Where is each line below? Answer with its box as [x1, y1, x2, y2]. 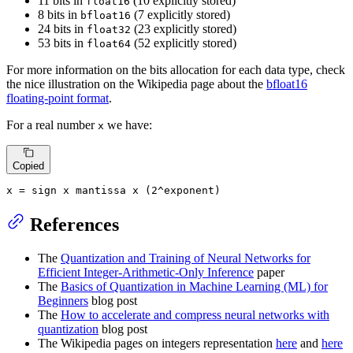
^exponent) [158, 184, 221, 197]
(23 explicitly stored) [131, 22, 236, 36]
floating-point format [6, 91, 109, 106]
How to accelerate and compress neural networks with [61, 308, 329, 322]
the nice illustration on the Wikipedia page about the [6, 77, 266, 91]
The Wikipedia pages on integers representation [38, 336, 276, 351]
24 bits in [38, 22, 87, 36]
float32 [87, 24, 131, 36]
